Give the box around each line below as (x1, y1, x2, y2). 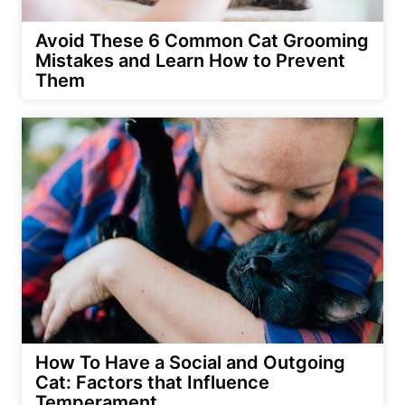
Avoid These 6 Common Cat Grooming (35, 29, 369, 52)
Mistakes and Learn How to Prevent (35, 49, 345, 71)
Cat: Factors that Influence (35, 371, 269, 393)
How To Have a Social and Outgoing (35, 351, 345, 373)
